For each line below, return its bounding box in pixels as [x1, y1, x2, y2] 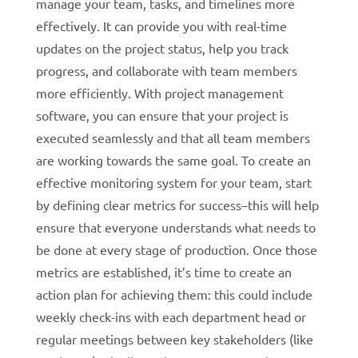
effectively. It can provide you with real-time [35, 17, 287, 34]
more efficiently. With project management [35, 84, 284, 101]
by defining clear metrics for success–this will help [35, 196, 319, 213]
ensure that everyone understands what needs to [35, 218, 316, 235]
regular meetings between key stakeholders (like [35, 330, 313, 347]
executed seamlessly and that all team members [35, 129, 310, 145]
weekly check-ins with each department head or [35, 308, 306, 324]
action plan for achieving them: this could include [35, 285, 312, 302]
